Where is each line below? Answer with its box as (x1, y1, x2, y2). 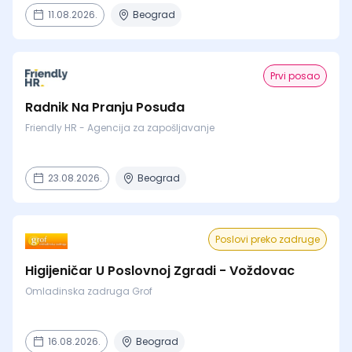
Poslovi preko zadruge (215, 233, 320, 246)
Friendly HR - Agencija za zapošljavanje (25, 121, 214, 134)
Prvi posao (270, 69, 320, 82)
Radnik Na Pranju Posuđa (25, 98, 185, 116)
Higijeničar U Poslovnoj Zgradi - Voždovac (25, 262, 295, 280)
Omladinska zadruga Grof (25, 284, 152, 298)
